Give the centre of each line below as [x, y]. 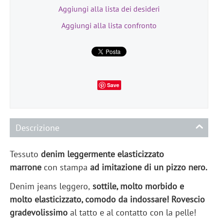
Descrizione [37, 127]
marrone [27, 167]
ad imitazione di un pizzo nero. [149, 167]
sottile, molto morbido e [137, 186]
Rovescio [188, 199]
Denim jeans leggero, [50, 186]
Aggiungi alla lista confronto [109, 25]
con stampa [67, 167]
